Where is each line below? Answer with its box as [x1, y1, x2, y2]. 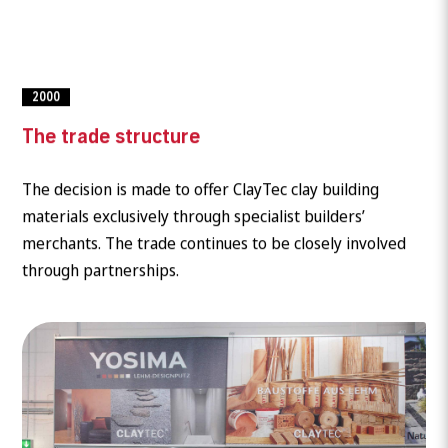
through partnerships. [22, 259, 180, 282]
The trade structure [22, 124, 201, 149]
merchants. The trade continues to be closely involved [22, 232, 407, 255]
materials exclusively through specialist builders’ [22, 205, 366, 228]
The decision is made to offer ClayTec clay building [22, 178, 380, 201]
